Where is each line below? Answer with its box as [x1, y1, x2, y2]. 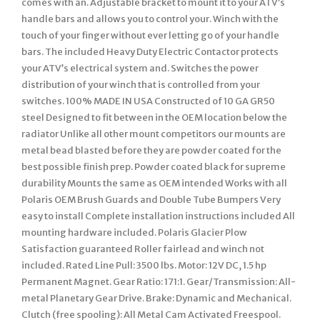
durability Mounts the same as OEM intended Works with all [21, 176, 287, 189]
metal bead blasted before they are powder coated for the [21, 144, 281, 156]
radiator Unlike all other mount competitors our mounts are [21, 127, 286, 140]
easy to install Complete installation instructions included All [21, 209, 295, 222]
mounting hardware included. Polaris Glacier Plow [21, 226, 247, 239]
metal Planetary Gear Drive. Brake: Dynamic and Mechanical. [21, 291, 291, 304]
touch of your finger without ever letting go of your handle [21, 29, 279, 41]
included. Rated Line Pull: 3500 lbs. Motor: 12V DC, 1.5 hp [21, 259, 266, 271]
